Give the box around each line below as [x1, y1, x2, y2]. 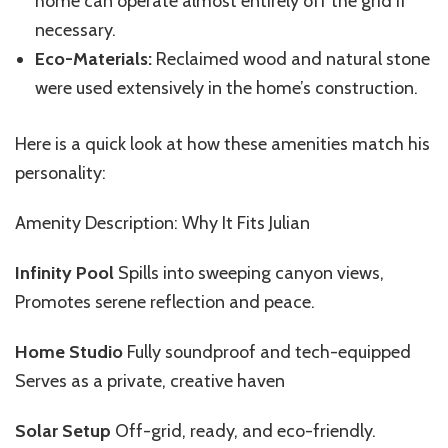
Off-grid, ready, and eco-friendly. [111, 420, 376, 443]
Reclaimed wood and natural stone [152, 48, 430, 71]
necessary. [35, 19, 116, 42]
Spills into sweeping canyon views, [114, 262, 384, 285]
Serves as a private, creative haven [15, 370, 285, 393]
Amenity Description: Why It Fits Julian [15, 212, 310, 235]
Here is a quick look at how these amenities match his [15, 133, 430, 156]
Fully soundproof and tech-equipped [123, 341, 411, 364]
